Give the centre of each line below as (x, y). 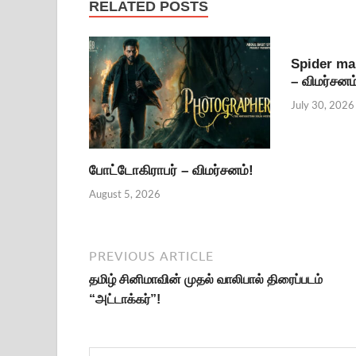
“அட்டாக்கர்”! (125, 299)
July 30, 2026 (322, 104)
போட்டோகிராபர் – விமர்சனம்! (171, 171)
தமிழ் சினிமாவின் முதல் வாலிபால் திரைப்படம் (206, 279)
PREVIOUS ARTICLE (151, 255)
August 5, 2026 (125, 193)
